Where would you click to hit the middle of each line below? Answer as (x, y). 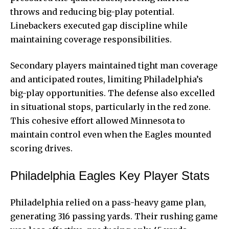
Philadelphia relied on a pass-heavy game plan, (108, 202)
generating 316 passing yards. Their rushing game (114, 216)
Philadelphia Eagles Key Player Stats (110, 175)
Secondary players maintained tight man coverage (114, 65)
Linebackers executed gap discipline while (99, 25)
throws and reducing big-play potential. (92, 12)
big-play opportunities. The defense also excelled (112, 93)
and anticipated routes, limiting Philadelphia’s (107, 79)
